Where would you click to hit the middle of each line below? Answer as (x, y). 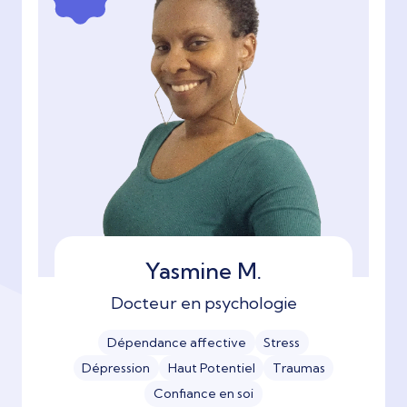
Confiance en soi (203, 394)
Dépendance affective (176, 342)
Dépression (116, 368)
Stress (282, 342)
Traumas (298, 368)
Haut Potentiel (211, 368)
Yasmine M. (203, 270)
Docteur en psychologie (203, 303)
